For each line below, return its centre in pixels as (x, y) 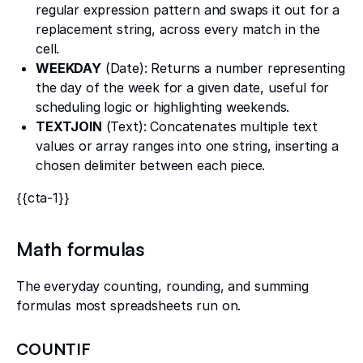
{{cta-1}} (43, 197)
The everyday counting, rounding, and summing (162, 286)
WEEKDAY (68, 68)
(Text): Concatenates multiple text (210, 126)
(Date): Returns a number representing (223, 68)
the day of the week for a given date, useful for (183, 87)
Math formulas (81, 248)
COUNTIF (54, 348)
